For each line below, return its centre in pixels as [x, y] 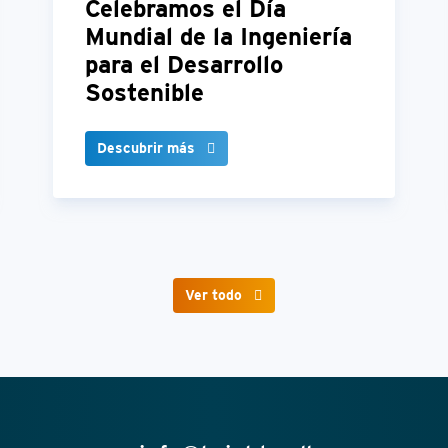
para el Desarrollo [183, 65]
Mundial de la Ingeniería [218, 37]
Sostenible [144, 93]
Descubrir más [145, 148]
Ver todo [213, 295]
